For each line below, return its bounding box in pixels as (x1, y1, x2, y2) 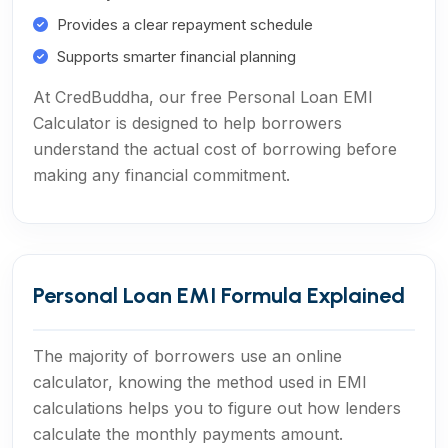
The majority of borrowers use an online (33, 346, 342, 366)
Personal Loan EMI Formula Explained (33, 282, 405, 309)
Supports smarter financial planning (57, 47, 296, 66)
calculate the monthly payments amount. (33, 424, 343, 444)
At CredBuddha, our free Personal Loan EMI (33, 87, 373, 107)
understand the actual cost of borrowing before (33, 139, 397, 159)
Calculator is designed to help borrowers (33, 113, 342, 133)
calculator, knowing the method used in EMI (33, 372, 367, 392)
